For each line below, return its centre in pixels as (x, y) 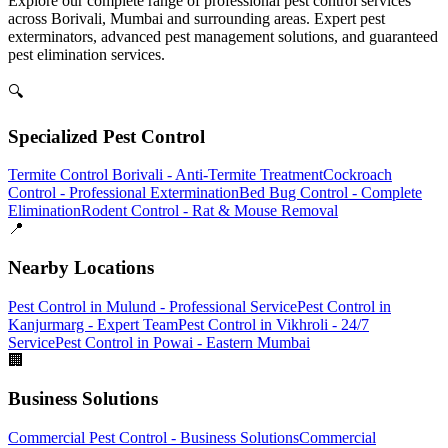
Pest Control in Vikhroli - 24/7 (273, 324)
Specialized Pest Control (106, 136)
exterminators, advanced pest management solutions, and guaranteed (223, 36)
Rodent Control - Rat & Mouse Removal (209, 211)
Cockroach (357, 175)
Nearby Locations (81, 267)
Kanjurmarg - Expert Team (93, 324)
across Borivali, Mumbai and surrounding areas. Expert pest (196, 18)
